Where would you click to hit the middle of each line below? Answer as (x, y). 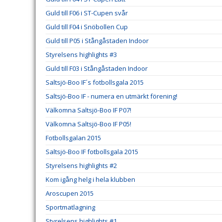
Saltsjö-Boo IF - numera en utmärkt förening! (111, 96)
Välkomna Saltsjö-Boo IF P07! (88, 110)
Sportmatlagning (70, 207)
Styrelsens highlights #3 (81, 55)
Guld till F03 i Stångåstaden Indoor (97, 68)
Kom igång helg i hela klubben (90, 179)
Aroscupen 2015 (70, 193)
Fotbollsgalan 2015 (73, 138)
